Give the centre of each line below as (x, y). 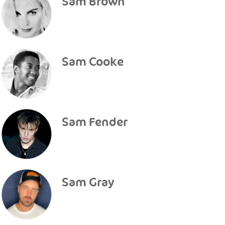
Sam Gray (88, 183)
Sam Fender (94, 122)
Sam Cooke (92, 62)
